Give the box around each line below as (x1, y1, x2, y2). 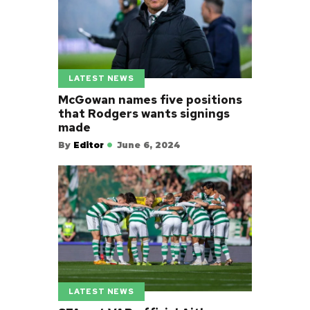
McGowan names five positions (58, 91, 242, 107)
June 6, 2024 (117, 140, 181, 151)
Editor (73, 140, 104, 151)
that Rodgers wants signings (58, 105, 230, 121)
